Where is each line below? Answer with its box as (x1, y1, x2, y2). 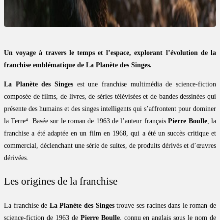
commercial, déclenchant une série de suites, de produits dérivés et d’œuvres (4, 142, 216, 150)
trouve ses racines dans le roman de (114, 201, 217, 209)
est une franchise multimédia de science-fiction (73, 81, 216, 88)
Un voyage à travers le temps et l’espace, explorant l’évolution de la (4, 49, 216, 57)
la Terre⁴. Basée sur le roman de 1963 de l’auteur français (4, 117, 168, 125)
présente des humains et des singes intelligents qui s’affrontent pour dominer (4, 105, 216, 113)
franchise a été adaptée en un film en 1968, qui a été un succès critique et (4, 130, 216, 137)
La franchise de (4, 201, 50, 209)
